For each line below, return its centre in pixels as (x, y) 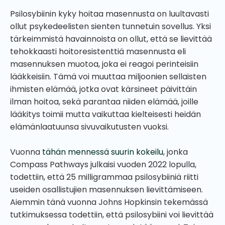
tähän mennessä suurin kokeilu (103, 152)
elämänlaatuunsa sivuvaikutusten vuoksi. (90, 127)
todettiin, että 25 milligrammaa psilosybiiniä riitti (104, 177)
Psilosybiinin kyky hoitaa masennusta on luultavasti (109, 14)
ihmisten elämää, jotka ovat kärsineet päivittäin (103, 89)
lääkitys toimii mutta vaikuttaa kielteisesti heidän (105, 114)
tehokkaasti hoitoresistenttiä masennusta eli (98, 51)
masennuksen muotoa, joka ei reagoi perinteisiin (104, 64)
